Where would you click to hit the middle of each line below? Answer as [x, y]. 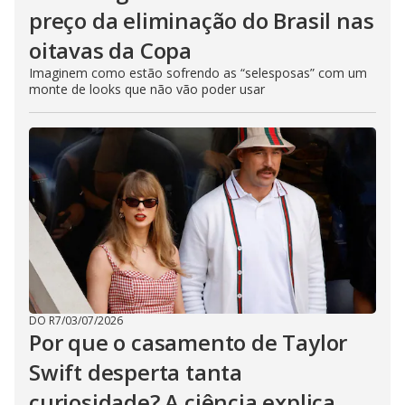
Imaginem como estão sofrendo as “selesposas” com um [198, 72]
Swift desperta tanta [136, 372]
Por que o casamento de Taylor [188, 342]
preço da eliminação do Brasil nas [202, 20]
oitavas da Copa [111, 50]
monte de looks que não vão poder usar [147, 89]
